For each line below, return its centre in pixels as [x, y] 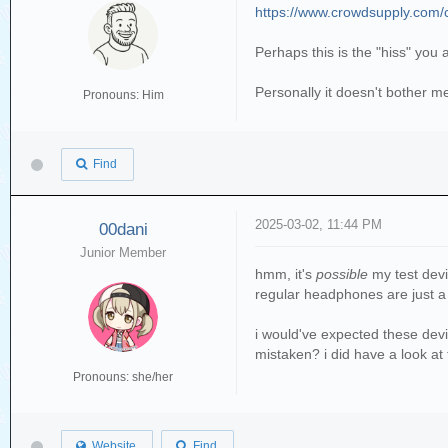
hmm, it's [286, 274]
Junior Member [123, 253]
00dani [123, 230]
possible [342, 274]
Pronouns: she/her [123, 377]
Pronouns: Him [123, 94]
